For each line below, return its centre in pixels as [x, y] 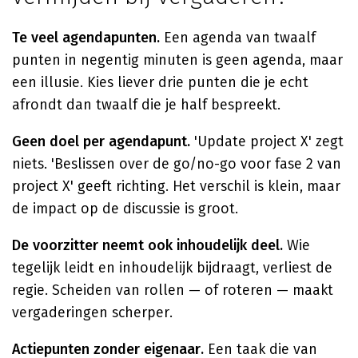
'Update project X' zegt [267, 141]
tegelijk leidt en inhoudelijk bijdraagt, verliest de [172, 268]
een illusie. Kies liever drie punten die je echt [160, 82]
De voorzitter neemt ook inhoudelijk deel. [147, 245]
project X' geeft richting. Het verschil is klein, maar [176, 186]
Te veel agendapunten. [86, 38]
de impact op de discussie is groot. [125, 209]
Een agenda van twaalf [238, 38]
